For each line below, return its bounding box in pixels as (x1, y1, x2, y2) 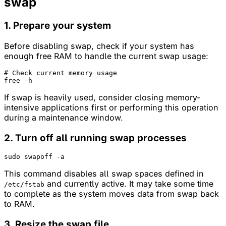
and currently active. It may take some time (44, 179, 213, 189)
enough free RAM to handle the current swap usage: (4, 50, 208, 61)
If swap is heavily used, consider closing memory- (4, 92, 200, 102)
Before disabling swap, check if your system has (4, 40, 194, 51)
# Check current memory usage (4, 69, 117, 77)
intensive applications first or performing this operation (4, 102, 218, 112)
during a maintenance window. (4, 112, 123, 123)
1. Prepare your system (4, 20, 111, 32)
